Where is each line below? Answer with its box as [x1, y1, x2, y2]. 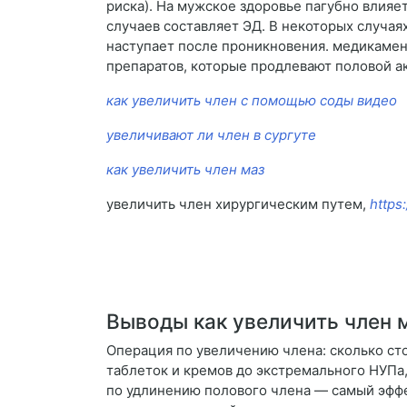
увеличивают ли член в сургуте [106, 126, 316, 144]
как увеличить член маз [106, 161, 264, 179]
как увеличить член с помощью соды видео [106, 92, 397, 110]
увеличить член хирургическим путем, [106, 195, 370, 213]
